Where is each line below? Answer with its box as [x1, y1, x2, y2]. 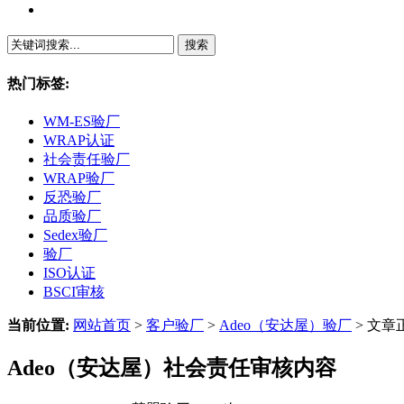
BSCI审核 [43, 284, 105, 300]
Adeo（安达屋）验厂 [219, 317, 352, 334]
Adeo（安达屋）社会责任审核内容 [7, 356, 336, 381]
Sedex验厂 [43, 227, 107, 243]
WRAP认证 [43, 133, 115, 149]
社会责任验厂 [43, 151, 130, 168]
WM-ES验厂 [43, 114, 120, 130]
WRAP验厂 [43, 170, 115, 187]
